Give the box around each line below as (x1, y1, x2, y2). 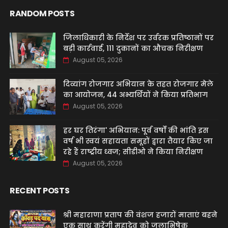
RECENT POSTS (9, 185, 70, 196)
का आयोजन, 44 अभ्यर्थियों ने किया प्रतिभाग (63, 90, 208, 100)
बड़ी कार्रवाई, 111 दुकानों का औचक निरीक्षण (63, 43, 203, 53)
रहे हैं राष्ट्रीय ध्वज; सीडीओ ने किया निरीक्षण (63, 147, 203, 157)
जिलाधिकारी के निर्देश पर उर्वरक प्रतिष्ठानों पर (63, 33, 214, 43)
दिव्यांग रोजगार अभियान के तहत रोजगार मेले (63, 79, 213, 89)
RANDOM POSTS (9, 8, 75, 19)
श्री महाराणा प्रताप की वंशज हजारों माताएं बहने (63, 210, 217, 220)
